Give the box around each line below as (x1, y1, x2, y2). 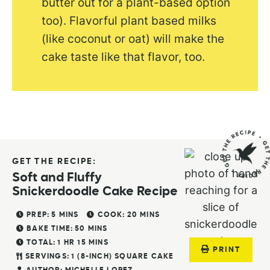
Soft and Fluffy (12, 171, 102, 184)
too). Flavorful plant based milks (42, 13, 217, 28)
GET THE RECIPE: (12, 157, 97, 166)
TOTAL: (27, 239, 57, 246)
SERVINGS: (25, 253, 71, 260)
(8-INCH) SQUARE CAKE (77, 253, 174, 260)
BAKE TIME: (27, 225, 74, 233)
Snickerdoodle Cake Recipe (12, 185, 178, 198)
